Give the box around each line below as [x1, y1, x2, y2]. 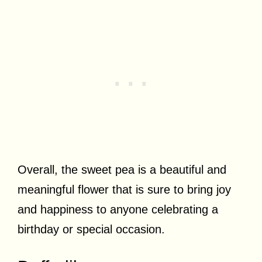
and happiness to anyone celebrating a [18, 203, 218, 216]
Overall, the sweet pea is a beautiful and [18, 163, 226, 176]
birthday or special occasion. [18, 223, 165, 236]
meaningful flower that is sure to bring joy [18, 183, 231, 196]
